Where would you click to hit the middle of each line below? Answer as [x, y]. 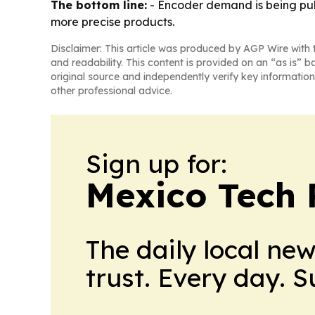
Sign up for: [156, 164]
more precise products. [112, 22]
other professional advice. [111, 91]
